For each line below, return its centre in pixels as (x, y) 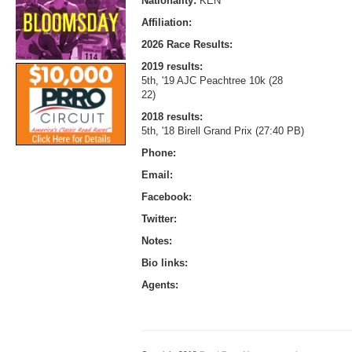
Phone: (159, 152)
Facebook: (167, 196)
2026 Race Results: (187, 44)
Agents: (160, 284)
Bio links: (165, 262)
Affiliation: (167, 22)
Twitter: (159, 218)
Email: (157, 174)
